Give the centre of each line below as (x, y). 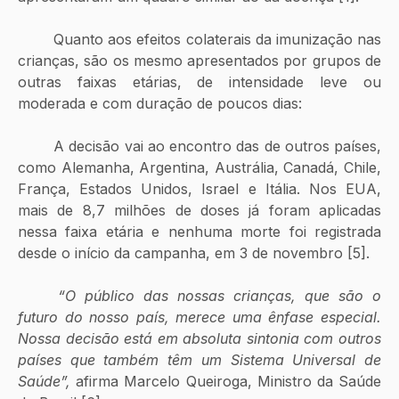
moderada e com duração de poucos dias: (162, 103)
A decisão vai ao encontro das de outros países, (36, 146)
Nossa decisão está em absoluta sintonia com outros (199, 338)
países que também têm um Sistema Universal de (199, 359)
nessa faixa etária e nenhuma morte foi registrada (199, 231)
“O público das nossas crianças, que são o (220, 295)
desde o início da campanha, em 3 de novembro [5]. (194, 252)
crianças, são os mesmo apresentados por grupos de (199, 60)
